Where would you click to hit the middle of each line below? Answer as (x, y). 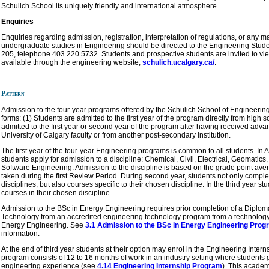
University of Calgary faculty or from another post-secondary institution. (116, 135)
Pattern (13, 93)
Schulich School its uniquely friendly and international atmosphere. (110, 6)
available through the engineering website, (72, 62)
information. (20, 233)
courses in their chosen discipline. (56, 192)
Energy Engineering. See (43, 225)
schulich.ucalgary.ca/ (178, 62)
